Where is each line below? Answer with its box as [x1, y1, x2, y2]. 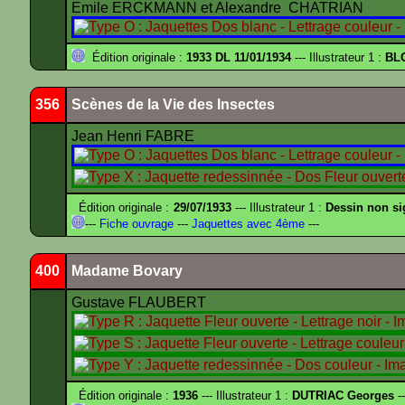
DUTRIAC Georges [292, 389, 395, 402]
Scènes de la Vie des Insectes [71, 97, 275, 112]
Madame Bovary [71, 263, 183, 278]
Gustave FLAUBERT [71, 295, 210, 310]
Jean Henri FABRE [71, 128, 198, 144]
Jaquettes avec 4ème [188, 217, 305, 231]
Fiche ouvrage [96, 217, 174, 231]
